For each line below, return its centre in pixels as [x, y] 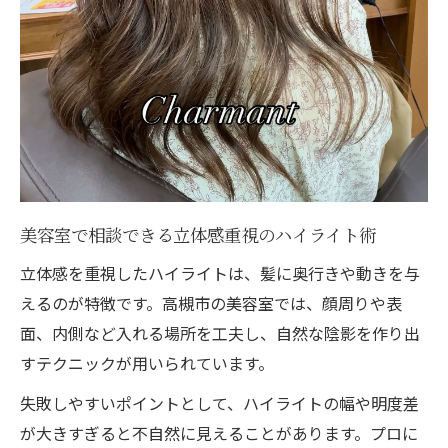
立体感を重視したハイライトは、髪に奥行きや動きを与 [220, 272]
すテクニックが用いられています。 [147, 362]
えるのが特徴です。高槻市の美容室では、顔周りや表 [211, 302]
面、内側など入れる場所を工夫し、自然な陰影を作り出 [220, 332]
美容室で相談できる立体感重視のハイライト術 [198, 234]
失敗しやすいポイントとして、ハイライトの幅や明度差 [219, 402]
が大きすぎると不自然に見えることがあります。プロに [219, 432]
